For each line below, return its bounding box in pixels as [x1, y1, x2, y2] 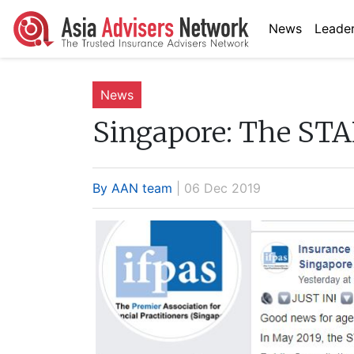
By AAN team [92, 179, 172, 196]
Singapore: [92, 114, 232, 150]
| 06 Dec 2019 [172, 179, 261, 196]
